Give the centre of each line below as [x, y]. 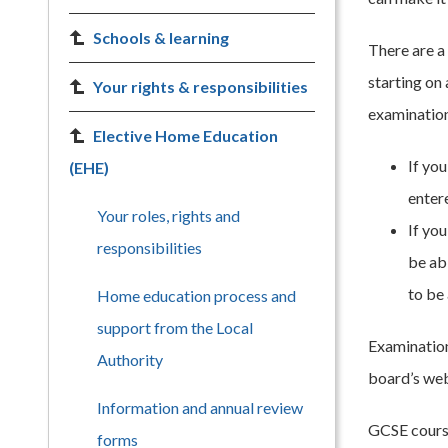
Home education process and [196, 295]
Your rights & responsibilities [200, 86]
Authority [130, 359]
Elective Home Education [185, 135]
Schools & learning [161, 37]
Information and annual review [200, 407]
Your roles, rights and [168, 215]
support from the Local [175, 327]
